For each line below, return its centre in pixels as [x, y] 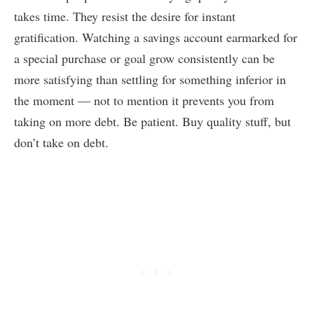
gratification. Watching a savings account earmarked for [156, 37]
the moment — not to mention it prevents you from [144, 100]
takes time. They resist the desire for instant [125, 16]
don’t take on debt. [61, 142]
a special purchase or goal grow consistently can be [144, 58]
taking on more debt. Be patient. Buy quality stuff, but [152, 121]
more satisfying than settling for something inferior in [150, 79]
